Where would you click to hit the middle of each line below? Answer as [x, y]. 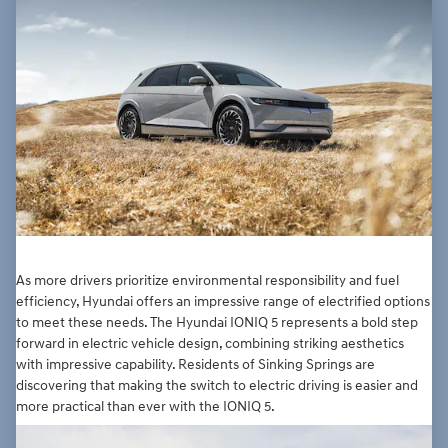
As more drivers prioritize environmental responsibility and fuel [207, 281]
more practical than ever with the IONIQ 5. [145, 407]
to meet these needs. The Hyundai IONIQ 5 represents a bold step [217, 323]
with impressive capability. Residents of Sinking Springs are [195, 365]
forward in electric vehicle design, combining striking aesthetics [210, 344]
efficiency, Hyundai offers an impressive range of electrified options [223, 302]
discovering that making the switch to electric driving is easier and [217, 386]
